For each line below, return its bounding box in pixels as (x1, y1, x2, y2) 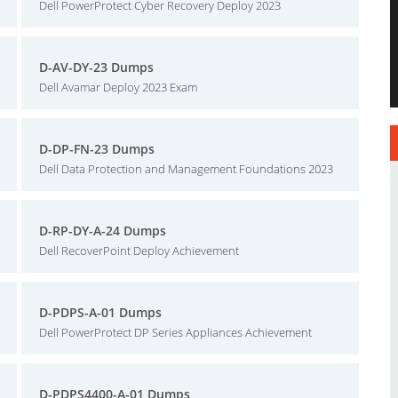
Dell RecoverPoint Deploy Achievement (39, 243, 239, 259)
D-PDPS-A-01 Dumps (39, 304, 162, 321)
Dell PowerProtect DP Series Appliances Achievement (39, 324, 312, 340)
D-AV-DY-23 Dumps (39, 59, 154, 76)
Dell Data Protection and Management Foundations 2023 (39, 161, 333, 177)
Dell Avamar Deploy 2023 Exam (39, 79, 197, 95)
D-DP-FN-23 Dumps (39, 140, 155, 157)
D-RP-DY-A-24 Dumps (39, 222, 166, 239)
